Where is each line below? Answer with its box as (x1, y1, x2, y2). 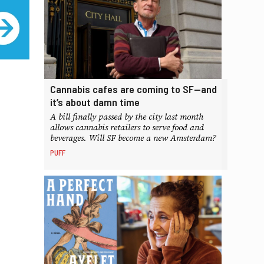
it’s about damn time (49, 95, 140, 109)
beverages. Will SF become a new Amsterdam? (49, 133, 216, 144)
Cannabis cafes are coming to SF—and (49, 82, 217, 96)
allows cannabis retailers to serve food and (49, 122, 204, 134)
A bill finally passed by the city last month (49, 111, 203, 123)
